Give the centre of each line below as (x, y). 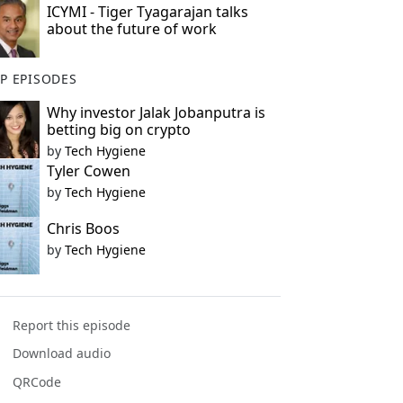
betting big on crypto (118, 130)
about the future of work (131, 29)
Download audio (62, 354)
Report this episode (72, 326)
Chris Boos (83, 228)
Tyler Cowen (88, 171)
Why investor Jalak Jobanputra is (156, 112)
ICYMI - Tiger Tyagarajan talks (147, 12)
